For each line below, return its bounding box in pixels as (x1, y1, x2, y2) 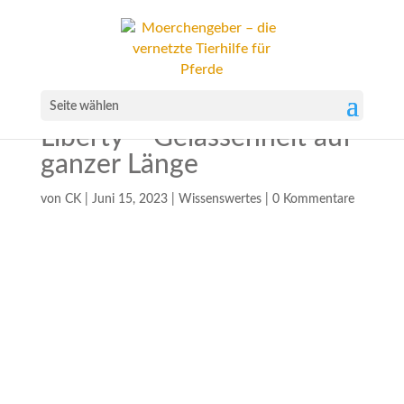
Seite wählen (49, 100, 119, 113)
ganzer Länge (40, 151, 198, 179)
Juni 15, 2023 (91, 193, 168, 206)
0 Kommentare (271, 193, 354, 206)
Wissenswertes (178, 193, 262, 206)
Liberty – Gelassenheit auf (40, 124, 352, 151)
